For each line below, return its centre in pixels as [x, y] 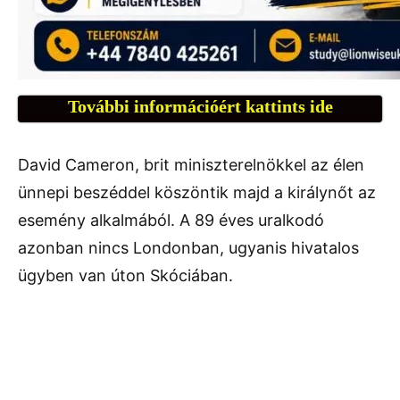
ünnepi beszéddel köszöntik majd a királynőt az [197, 193]
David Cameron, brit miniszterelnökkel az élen [191, 165]
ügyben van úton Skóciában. [125, 276]
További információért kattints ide [200, 107]
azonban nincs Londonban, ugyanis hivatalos [188, 248]
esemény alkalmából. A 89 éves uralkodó [171, 221]
